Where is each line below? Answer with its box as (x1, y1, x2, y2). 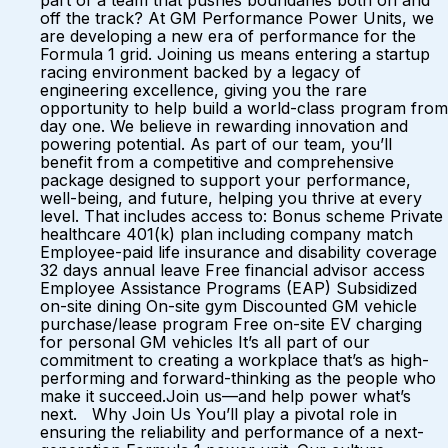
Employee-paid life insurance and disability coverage (40, 242, 437, 262)
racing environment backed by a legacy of (40, 62, 361, 82)
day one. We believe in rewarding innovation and (40, 116, 408, 136)
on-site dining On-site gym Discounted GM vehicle (40, 296, 417, 316)
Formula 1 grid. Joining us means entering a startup (40, 44, 430, 64)
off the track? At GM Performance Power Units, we (40, 8, 434, 28)
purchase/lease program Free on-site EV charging (40, 314, 422, 334)
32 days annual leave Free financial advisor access (40, 260, 425, 280)
